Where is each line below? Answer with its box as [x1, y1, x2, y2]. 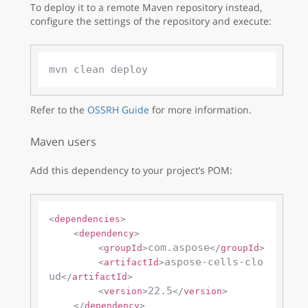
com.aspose [147, 241, 210, 254]
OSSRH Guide [87, 102, 149, 116]
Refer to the [30, 102, 87, 116]
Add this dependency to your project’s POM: [30, 163, 232, 177]
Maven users [30, 133, 96, 149]
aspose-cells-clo [164, 256, 263, 269]
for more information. [149, 102, 252, 116]
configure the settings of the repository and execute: [30, 14, 272, 27]
